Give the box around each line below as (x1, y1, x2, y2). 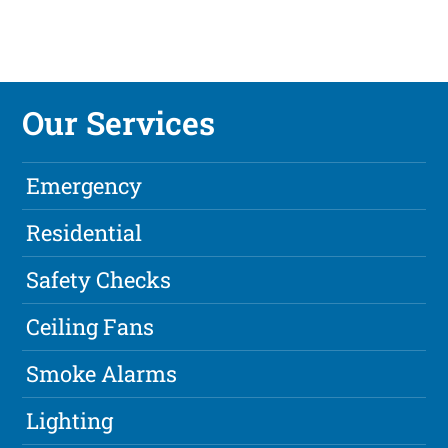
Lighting (26, 406, 114, 436)
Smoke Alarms (26, 359, 178, 389)
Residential (26, 218, 143, 248)
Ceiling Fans (26, 312, 155, 342)
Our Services (22, 101, 216, 145)
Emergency (26, 171, 143, 201)
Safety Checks (26, 265, 172, 295)
